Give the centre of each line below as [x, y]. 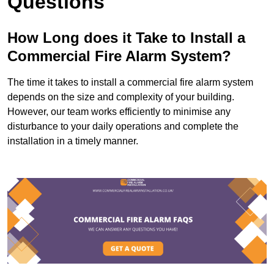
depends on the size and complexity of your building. [121, 97]
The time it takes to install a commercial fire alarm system [130, 83]
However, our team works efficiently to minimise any [119, 112]
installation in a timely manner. [73, 141]
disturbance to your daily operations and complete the [123, 127]
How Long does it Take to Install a [126, 38]
